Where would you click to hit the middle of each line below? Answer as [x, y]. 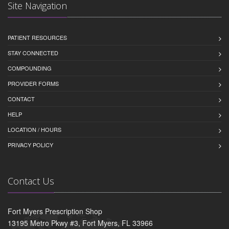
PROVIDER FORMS [33, 83]
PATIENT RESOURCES [37, 37]
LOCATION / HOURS [35, 129]
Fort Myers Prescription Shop [55, 211]
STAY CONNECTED [33, 52]
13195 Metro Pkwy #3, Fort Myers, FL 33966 [80, 223]
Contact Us [31, 181]
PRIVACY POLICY [30, 144]
